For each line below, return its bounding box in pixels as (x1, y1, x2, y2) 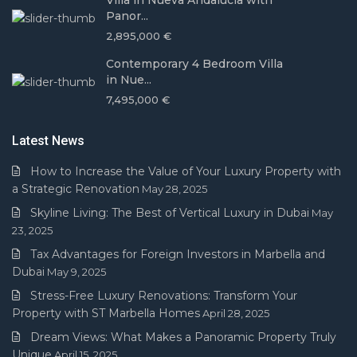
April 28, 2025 (202, 307, 270, 320)
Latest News (12, 133, 85, 149)
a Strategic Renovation (12, 182, 140, 197)
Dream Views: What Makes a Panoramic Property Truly (30, 330, 337, 345)
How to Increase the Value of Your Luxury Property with (30, 164, 342, 179)
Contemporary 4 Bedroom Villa (106, 57, 284, 72)
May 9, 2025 (47, 265, 107, 279)
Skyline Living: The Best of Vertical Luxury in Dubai (30, 206, 310, 221)
